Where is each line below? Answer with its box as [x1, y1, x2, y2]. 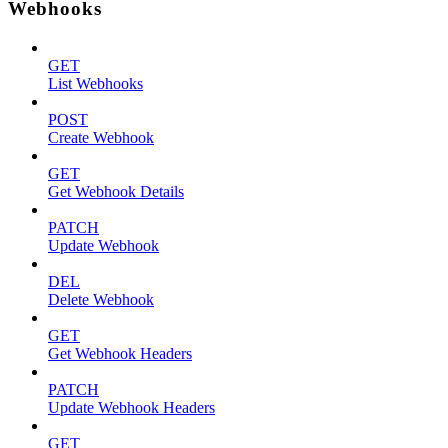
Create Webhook [48, 129, 154, 146]
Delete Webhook [48, 291, 154, 308]
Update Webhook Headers [48, 399, 215, 416]
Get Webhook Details [48, 183, 184, 200]
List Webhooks [48, 75, 143, 92]
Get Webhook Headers [48, 345, 192, 362]
